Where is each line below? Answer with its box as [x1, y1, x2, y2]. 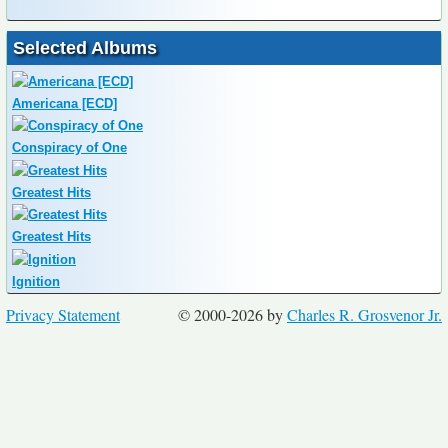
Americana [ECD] [12, 95, 117, 111]
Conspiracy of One [12, 140, 127, 156]
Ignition [12, 273, 60, 289]
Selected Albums [13, 38, 157, 59]
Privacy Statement [6, 303, 120, 325]
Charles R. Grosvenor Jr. [287, 303, 442, 325]
